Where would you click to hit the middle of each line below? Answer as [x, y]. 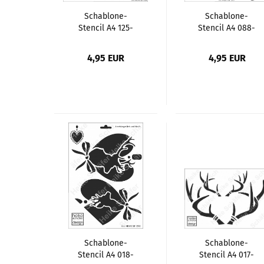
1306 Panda [105, 39]
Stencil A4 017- [227, 255]
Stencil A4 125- [105, 28]
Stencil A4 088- [227, 28]
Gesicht [106, 51]
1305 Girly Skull [227, 39]
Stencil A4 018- [105, 255]
